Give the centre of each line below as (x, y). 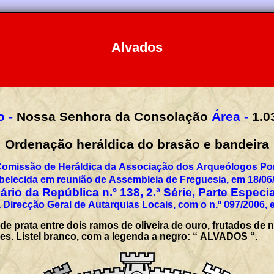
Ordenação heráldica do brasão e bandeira (137, 144)
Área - (230, 116)
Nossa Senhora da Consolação (112, 116)
